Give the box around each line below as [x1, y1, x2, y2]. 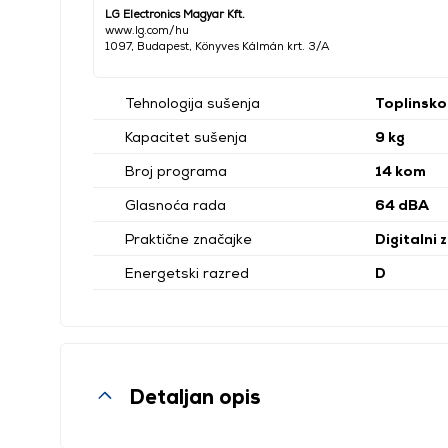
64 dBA [375, 196, 429, 213]
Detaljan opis [129, 384, 260, 408]
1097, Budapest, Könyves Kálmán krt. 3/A [105, 39, 330, 52]
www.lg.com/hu [105, 23, 189, 36]
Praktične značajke [125, 230, 252, 247]
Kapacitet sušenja [125, 128, 247, 145]
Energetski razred [125, 264, 249, 281]
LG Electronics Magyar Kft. [105, 7, 245, 20]
